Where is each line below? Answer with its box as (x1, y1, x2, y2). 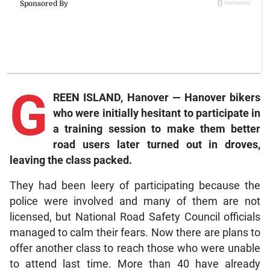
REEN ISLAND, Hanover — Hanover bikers (52, 91, 261, 104)
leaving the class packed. (9, 154, 132, 166)
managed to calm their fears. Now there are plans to (9, 226, 261, 239)
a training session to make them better (52, 122, 261, 135)
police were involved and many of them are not (9, 195, 261, 207)
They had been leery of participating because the (9, 179, 261, 192)
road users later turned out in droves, (52, 138, 261, 151)
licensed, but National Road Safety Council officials (9, 210, 261, 223)
